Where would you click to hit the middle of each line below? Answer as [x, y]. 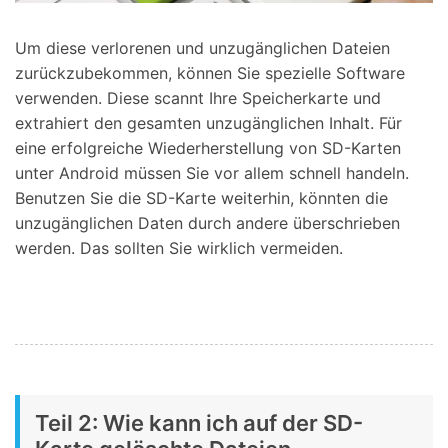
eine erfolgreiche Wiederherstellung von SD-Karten [208, 148]
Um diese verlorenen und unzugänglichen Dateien [202, 48]
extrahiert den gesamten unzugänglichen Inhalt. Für [208, 123]
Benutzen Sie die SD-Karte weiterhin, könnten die [201, 198]
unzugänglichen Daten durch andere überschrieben [207, 223]
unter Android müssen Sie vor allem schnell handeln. [212, 173]
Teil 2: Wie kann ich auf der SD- [199, 422]
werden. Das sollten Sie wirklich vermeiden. [179, 248]
